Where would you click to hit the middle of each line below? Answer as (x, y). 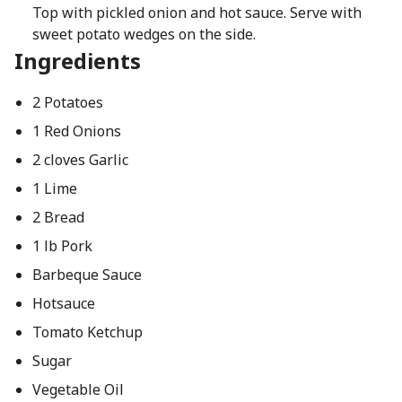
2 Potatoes (67, 102)
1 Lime (54, 188)
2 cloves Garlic (80, 160)
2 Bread (58, 217)
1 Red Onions (76, 131)
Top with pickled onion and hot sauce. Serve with (197, 13)
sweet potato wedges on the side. (144, 34)
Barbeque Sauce (87, 275)
